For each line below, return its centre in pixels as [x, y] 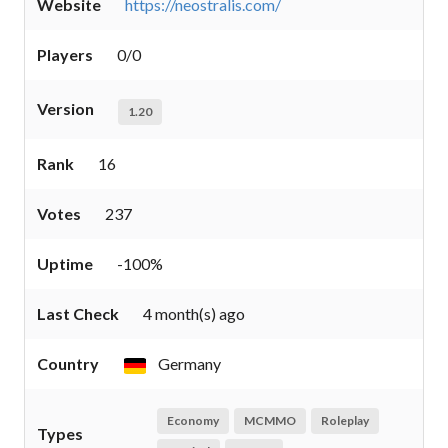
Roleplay [344, 420]
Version [65, 108]
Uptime [65, 263]
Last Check [78, 313]
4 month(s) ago [194, 313]
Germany [188, 363]
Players [65, 54]
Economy [192, 420]
